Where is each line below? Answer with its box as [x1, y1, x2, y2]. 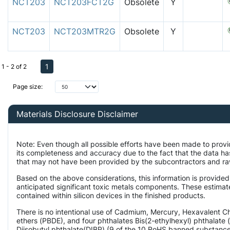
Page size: [13, 83, 43, 91]
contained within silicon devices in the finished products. [16, 190, 207, 200]
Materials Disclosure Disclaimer [16, 108, 138, 119]
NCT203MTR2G [54, 26, 116, 36]
